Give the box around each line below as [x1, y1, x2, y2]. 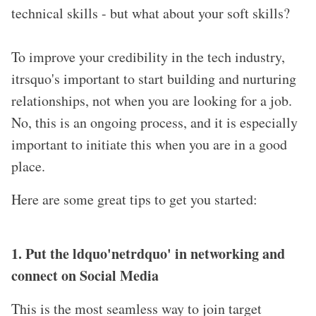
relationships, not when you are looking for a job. [11, 91, 292, 111]
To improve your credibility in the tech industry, [11, 47, 285, 67]
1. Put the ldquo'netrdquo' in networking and [11, 243, 285, 265]
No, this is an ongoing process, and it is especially [11, 113, 298, 133]
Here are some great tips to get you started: [11, 190, 257, 209]
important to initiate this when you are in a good [11, 135, 287, 154]
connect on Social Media [11, 265, 159, 286]
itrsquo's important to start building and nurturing [11, 69, 296, 89]
